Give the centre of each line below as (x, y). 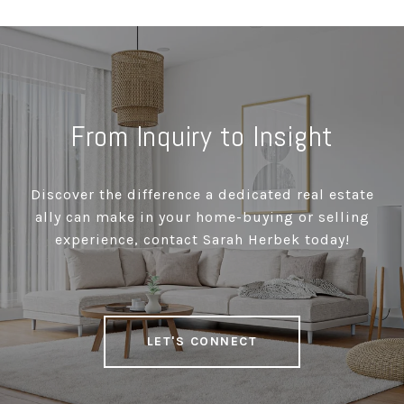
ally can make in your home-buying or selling (202, 217)
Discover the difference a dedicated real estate (202, 195)
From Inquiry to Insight (202, 137)
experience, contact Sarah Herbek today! (202, 240)
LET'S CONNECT (202, 342)
